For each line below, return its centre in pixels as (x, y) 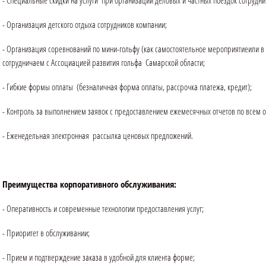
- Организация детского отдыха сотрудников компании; (85, 25)
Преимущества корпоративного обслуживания (88, 184)
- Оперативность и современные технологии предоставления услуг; (103, 209)
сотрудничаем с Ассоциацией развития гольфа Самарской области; (104, 63)
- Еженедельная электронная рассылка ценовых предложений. (98, 136)
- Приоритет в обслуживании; (46, 233)
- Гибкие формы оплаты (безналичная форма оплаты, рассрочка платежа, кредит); (127, 87)
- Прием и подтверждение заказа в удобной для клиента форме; (99, 257)
